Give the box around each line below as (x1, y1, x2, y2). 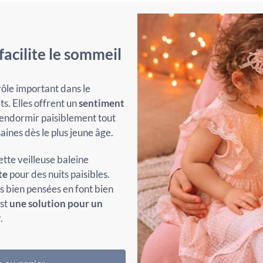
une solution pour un (9, 197, 103, 210)
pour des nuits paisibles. (7, 167, 110, 180)
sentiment (78, 97, 124, 110)
